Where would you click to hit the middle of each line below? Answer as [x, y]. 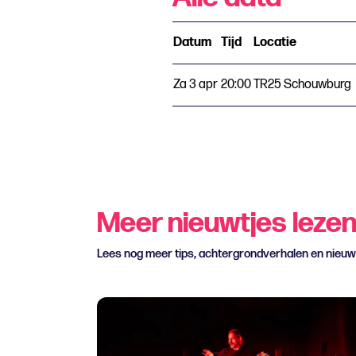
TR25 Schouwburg [302, 85]
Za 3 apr [195, 85]
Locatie [275, 43]
